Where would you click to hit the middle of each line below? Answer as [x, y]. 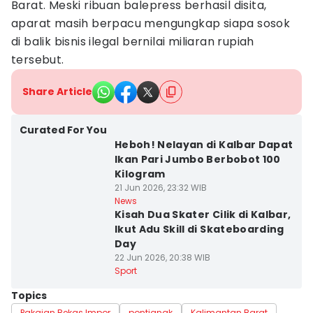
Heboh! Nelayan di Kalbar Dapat [204, 145]
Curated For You [63, 130]
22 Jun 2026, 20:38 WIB [162, 257]
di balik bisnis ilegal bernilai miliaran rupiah [133, 42]
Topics [29, 296]
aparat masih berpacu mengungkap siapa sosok [151, 23]
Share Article [57, 92]
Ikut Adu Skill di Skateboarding [199, 229]
